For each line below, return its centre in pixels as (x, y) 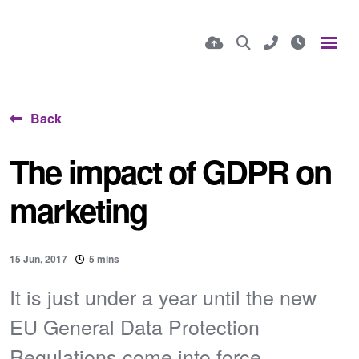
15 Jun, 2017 (38, 259)
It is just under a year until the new (163, 296)
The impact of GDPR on (170, 171)
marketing (78, 210)
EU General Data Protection (135, 326)
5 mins (104, 259)
